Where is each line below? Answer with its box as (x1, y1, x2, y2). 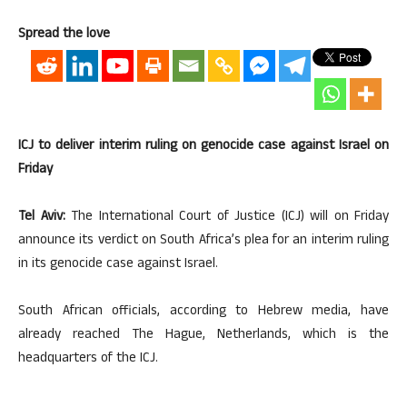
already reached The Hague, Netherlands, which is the (18, 324, 389, 347)
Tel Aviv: (18, 206, 65, 229)
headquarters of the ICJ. (18, 348, 158, 371)
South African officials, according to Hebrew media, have (18, 301, 389, 323)
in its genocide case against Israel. (18, 253, 218, 276)
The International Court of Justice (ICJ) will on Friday (65, 206, 389, 229)
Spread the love (18, 24, 110, 46)
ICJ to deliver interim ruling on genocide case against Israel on (18, 135, 389, 158)
